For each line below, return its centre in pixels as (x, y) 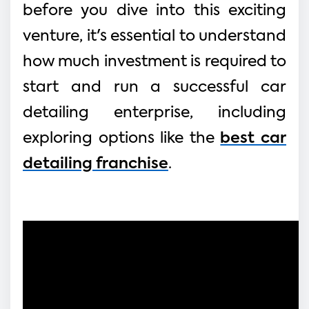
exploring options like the (122, 138)
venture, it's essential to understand (154, 36)
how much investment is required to (154, 62)
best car (253, 138)
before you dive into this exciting (154, 11)
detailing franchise (96, 164)
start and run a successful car (154, 87)
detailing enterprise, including (154, 113)
